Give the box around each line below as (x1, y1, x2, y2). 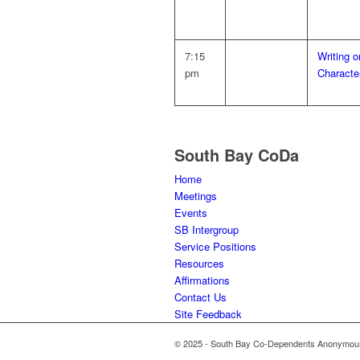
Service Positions (174, 239, 256, 254)
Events (174, 205, 207, 220)
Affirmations (174, 272, 230, 288)
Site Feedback (174, 306, 242, 321)
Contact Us (174, 289, 227, 305)
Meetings (174, 188, 217, 203)
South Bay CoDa (174, 143, 299, 166)
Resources (174, 256, 224, 271)
